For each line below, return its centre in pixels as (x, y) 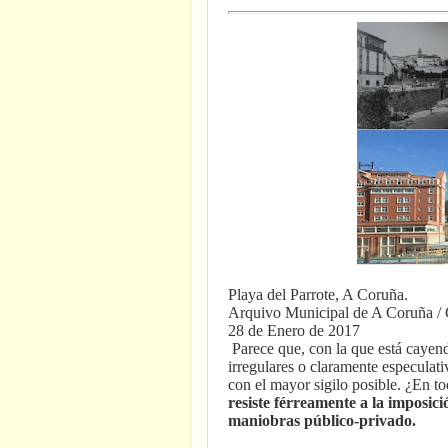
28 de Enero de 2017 (294, 330)
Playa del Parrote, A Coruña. (320, 294)
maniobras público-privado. (322, 420)
